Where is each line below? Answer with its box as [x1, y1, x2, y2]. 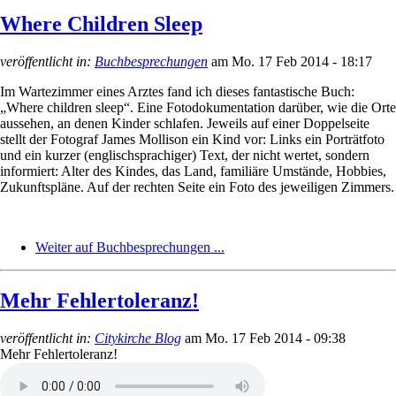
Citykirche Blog [95, 331, 181, 346]
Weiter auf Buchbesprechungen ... [35, 240, 225, 255]
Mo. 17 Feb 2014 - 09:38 [205, 331, 346, 346]
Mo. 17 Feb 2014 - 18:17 [232, 54, 372, 70]
